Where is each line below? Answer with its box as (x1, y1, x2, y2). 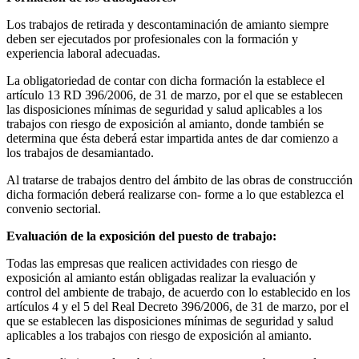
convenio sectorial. (6, 202, 101, 216)
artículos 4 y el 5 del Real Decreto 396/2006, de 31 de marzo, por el (6, 300, 349, 314)
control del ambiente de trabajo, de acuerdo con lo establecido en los (6, 285, 350, 300)
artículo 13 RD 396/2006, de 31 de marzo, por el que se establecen (6, 88, 343, 103)
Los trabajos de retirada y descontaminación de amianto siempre (6, 18, 329, 32)
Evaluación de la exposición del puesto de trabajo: (6, 229, 276, 244)
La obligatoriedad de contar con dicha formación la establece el (6, 74, 325, 88)
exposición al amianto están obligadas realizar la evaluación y (6, 271, 316, 285)
